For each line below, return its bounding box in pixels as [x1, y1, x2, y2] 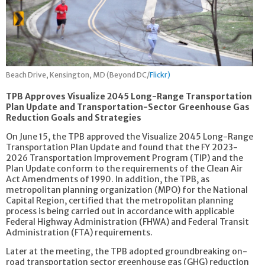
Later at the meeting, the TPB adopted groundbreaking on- [6, 245, 247, 257]
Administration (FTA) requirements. [6, 227, 153, 238]
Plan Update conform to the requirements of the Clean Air [6, 163, 243, 174]
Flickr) [150, 70, 170, 79]
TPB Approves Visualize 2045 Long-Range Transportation [6, 91, 252, 102]
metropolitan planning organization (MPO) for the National [6, 184, 248, 195]
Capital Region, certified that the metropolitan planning [6, 195, 234, 206]
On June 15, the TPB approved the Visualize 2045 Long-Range [6, 131, 253, 142]
